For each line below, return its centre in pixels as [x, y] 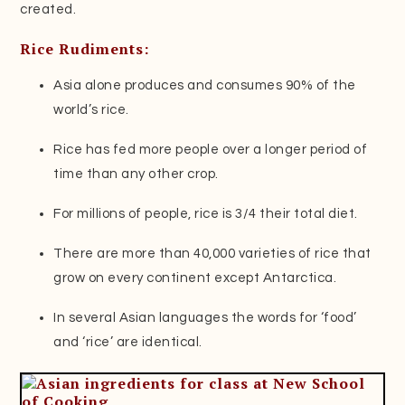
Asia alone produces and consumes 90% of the [205, 85]
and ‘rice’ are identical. [128, 342]
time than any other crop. [136, 174]
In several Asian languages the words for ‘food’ [205, 317]
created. [48, 9]
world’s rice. [91, 109]
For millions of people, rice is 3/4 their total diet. [206, 213]
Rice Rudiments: [85, 48]
